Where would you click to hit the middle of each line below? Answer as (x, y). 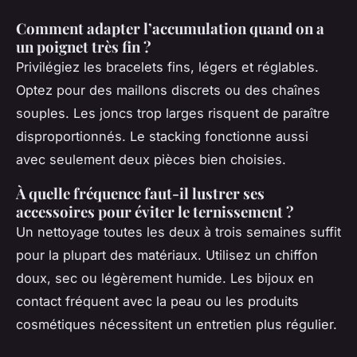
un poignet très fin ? (84, 47)
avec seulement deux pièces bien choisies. (151, 160)
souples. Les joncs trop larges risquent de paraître (173, 114)
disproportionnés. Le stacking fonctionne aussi (162, 137)
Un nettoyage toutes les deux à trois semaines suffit (178, 232)
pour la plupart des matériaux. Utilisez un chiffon (167, 255)
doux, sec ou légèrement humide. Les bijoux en (165, 279)
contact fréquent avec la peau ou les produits (157, 302)
